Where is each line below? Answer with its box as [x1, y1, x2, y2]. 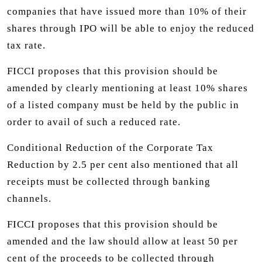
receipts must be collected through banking [7, 175, 211, 187]
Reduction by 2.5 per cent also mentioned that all [7, 158, 239, 170]
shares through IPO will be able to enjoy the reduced [7, 22, 254, 34]
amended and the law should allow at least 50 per [7, 235, 238, 247]
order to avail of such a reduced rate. [7, 116, 181, 127]
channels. [7, 192, 51, 204]
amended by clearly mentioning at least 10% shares [7, 82, 248, 94]
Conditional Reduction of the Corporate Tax [7, 142, 213, 153]
